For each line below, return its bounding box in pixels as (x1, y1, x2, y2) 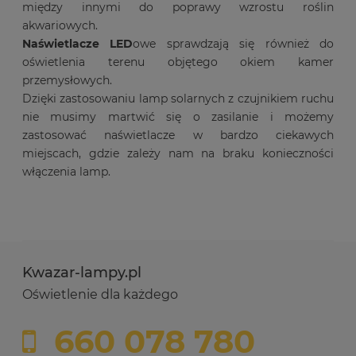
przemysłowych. (22, 73, 112, 88)
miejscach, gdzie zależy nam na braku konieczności (22, 146, 334, 161)
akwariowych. (22, 18, 98, 33)
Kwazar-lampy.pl (22, 264, 141, 282)
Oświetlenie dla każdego (22, 287, 178, 303)
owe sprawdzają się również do (133, 37, 335, 52)
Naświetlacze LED (22, 37, 133, 52)
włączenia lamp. (22, 164, 110, 180)
